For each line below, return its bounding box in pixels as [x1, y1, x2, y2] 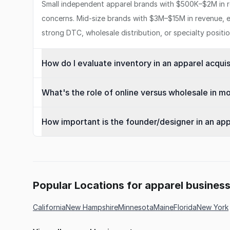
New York [197, 203, 228, 212]
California [33, 203, 66, 212]
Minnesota [118, 203, 154, 212]
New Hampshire [66, 203, 118, 212]
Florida [174, 203, 197, 212]
